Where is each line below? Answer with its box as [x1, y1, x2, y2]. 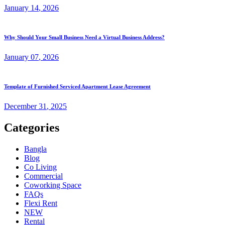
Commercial [24, 171, 63, 180]
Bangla [24, 144, 47, 153]
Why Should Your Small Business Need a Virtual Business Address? [4, 34, 165, 41]
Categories [4, 121, 59, 134]
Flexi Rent [24, 198, 57, 207]
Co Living [24, 162, 57, 171]
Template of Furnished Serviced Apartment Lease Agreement [4, 83, 151, 90]
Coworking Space [24, 180, 81, 189]
